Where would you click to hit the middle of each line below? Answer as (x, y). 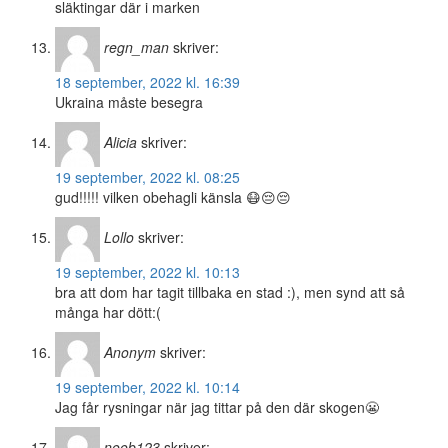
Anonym (130, 352)
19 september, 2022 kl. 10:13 (147, 272)
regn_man (136, 47)
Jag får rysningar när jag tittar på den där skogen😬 (217, 407)
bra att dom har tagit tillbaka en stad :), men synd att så (230, 292)
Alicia (120, 142)
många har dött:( (108, 312)
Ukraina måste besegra (129, 102)
